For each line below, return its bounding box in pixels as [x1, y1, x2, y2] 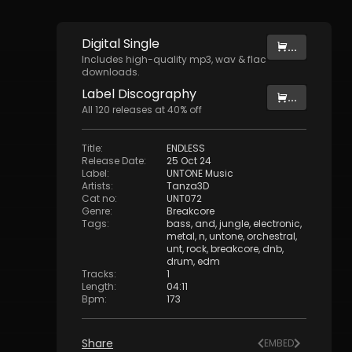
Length [82, 280, 114, 293]
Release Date [82, 154, 144, 167]
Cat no [82, 192, 115, 205]
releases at [110, 103, 167, 116]
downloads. [82, 65, 140, 79]
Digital [82, 35, 123, 53]
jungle [219, 217, 249, 230]
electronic [253, 217, 300, 230]
